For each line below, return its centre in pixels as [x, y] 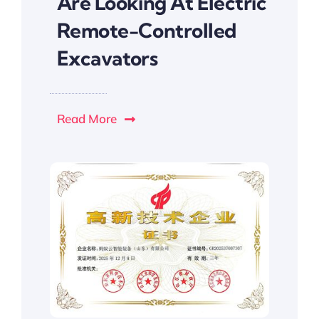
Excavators [107, 58]
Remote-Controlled [146, 31]
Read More [87, 119]
